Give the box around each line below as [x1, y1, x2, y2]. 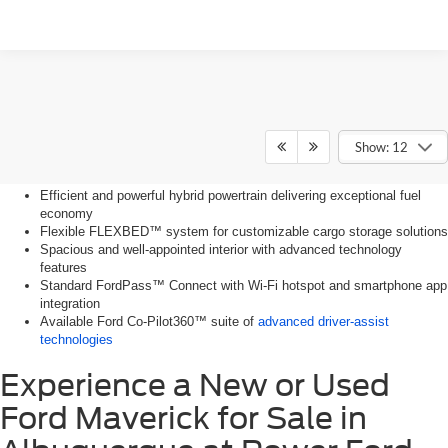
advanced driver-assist [258, 314, 389, 330]
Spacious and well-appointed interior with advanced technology [40, 242, 402, 258]
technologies [40, 332, 113, 348]
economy [40, 206, 93, 222]
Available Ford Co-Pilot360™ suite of [40, 314, 258, 330]
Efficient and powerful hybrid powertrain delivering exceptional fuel [40, 188, 421, 204]
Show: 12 [354, 139, 408, 156]
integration [40, 296, 100, 312]
